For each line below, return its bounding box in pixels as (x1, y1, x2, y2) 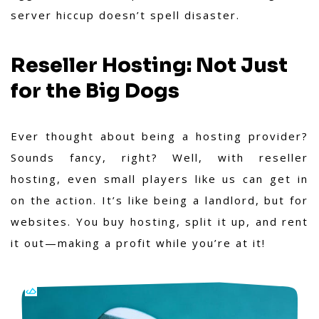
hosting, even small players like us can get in (11, 172, 308, 187)
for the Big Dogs (11, 78, 179, 104)
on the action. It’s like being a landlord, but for (11, 193, 308, 208)
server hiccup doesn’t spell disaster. (11, 8, 240, 23)
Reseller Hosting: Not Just (11, 53, 288, 78)
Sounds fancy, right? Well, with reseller (11, 150, 308, 165)
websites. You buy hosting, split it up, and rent (11, 214, 308, 229)
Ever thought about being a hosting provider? (11, 129, 308, 144)
